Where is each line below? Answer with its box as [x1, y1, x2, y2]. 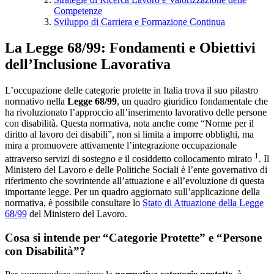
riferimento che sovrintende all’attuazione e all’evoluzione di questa [5, 175, 264, 186]
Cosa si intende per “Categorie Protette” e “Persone [5, 231, 262, 244]
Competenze [54, 5, 102, 16]
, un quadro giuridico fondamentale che [117, 95, 268, 106]
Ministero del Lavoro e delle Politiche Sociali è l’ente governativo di [5, 164, 267, 175]
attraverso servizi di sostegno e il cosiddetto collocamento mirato [5, 153, 254, 164]
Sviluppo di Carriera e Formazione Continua [54, 16, 225, 27]
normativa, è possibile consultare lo [5, 197, 143, 208]
